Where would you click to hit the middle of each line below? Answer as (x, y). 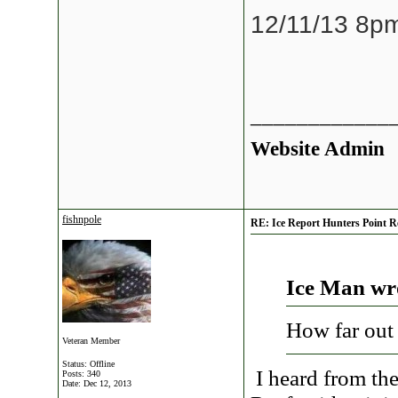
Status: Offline (88, 364)
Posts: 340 (81, 374)
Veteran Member (91, 341)
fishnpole (82, 219)
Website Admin (318, 148)
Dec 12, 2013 (107, 383)
